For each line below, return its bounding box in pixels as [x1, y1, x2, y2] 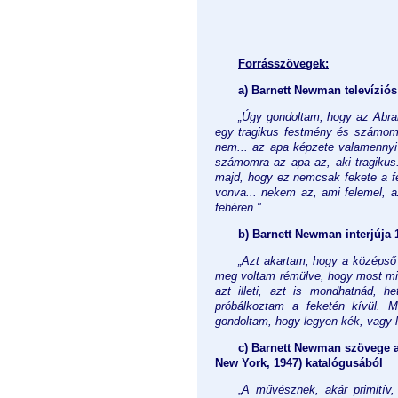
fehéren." [215, 200, 261, 214]
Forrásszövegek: [238, 56, 329, 70]
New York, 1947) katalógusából [215, 355, 383, 370]
